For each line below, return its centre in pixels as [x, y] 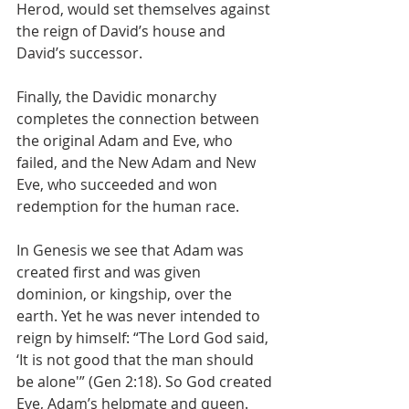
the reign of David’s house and [123, 31]
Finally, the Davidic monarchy [118, 97]
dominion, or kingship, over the [126, 294]
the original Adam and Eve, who [126, 141]
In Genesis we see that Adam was [132, 250]
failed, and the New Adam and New [138, 163]
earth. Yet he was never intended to [140, 316]
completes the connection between [140, 119]
